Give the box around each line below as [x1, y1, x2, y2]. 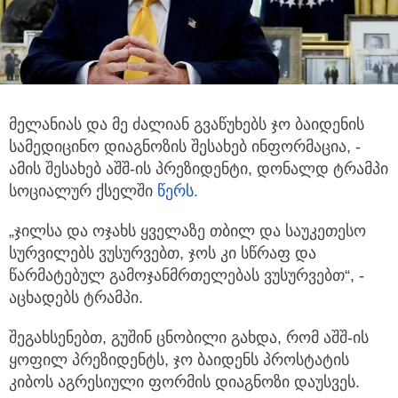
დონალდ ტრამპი [252, 159, 388, 178]
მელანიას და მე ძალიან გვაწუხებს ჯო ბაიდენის [9, 115, 364, 133]
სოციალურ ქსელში [9, 181, 157, 200]
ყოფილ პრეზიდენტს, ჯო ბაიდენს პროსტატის [9, 350, 349, 369]
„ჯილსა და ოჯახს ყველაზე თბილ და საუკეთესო [9, 221, 366, 240]
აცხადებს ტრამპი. [9, 288, 143, 306]
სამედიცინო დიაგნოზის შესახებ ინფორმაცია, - [9, 137, 361, 155]
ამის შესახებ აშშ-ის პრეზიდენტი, [9, 159, 252, 178]
